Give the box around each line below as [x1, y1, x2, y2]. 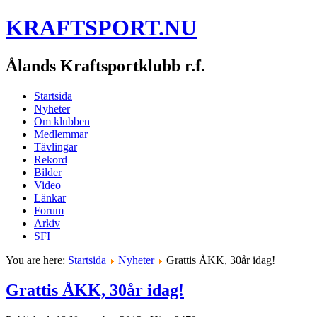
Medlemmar [34, 127, 88, 140]
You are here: [6, 253, 68, 266]
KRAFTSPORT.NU [6, 15, 197, 41]
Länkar [34, 191, 66, 204]
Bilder [34, 166, 62, 178]
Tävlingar [34, 140, 77, 153]
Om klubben [34, 115, 90, 127]
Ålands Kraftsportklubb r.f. [6, 56, 205, 75]
